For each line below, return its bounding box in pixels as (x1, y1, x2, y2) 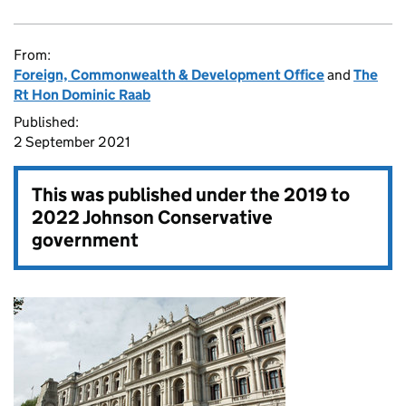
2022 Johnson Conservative (32, 206, 273, 229)
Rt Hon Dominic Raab (14, 86, 150, 103)
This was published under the (32, 183, 284, 207)
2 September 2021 (14, 133, 130, 150)
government (32, 228, 139, 252)
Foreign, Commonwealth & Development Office (14, 66, 324, 83)
